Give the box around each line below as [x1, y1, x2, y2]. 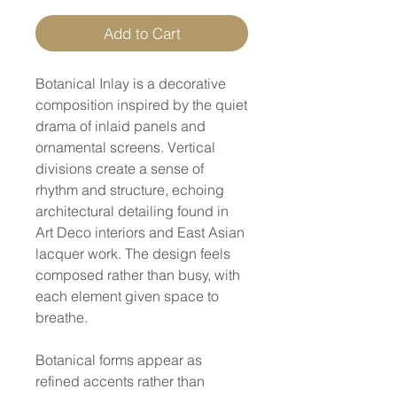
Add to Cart [103, 23, 181, 43]
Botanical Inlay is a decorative [35, 74, 226, 92]
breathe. [35, 307, 88, 326]
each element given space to [35, 286, 219, 305]
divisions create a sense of [35, 159, 204, 177]
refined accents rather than [35, 371, 205, 390]
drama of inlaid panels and [35, 116, 206, 135]
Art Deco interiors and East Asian [35, 222, 245, 241]
